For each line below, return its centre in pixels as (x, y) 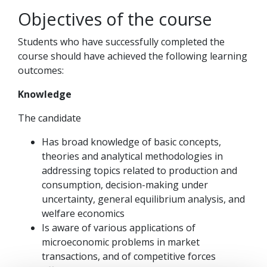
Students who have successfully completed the (121, 42)
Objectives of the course (115, 19)
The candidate (49, 118)
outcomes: (41, 70)
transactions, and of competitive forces (129, 256)
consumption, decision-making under (125, 185)
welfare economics (83, 213)
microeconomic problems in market (121, 242)
